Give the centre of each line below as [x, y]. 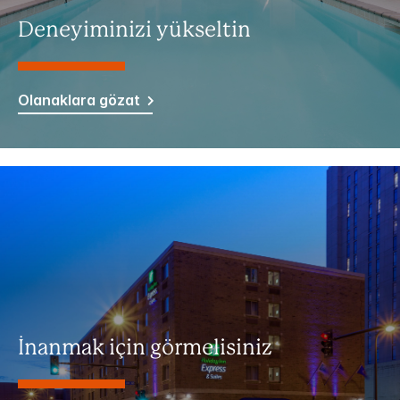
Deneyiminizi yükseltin [134, 30]
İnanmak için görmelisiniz [145, 348]
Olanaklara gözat [79, 100]
